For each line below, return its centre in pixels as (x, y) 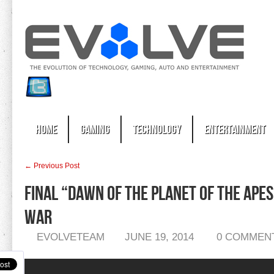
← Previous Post (52, 166)
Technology (157, 130)
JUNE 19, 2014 (159, 237)
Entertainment (235, 130)
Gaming (95, 130)
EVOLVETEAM (71, 237)
